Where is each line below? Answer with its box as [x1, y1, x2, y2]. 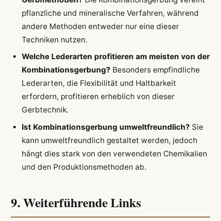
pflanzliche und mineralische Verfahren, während [21, 8, 199, 18]
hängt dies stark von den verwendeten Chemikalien [21, 148, 207, 158]
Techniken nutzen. [21, 35, 87, 45]
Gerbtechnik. [21, 105, 69, 115]
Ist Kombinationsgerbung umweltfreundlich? [21, 122, 190, 132]
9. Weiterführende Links [10, 193, 141, 212]
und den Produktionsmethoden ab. [21, 162, 147, 172]
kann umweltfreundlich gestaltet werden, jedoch [21, 135, 197, 145]
